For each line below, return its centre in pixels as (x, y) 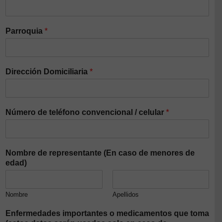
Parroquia (25, 31)
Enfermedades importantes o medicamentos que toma (107, 214)
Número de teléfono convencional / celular (86, 112)
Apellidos (125, 195)
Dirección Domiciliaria (48, 72)
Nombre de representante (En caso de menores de (100, 153)
